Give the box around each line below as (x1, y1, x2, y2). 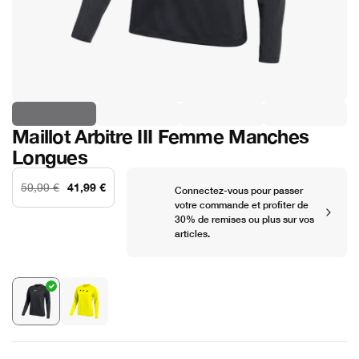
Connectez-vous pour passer (175, 184, 303, 196)
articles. (175, 228, 210, 240)
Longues (12, 146, 87, 168)
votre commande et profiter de (175, 199, 309, 211)
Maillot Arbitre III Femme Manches (12, 125, 309, 147)
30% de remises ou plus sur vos (175, 213, 314, 225)
